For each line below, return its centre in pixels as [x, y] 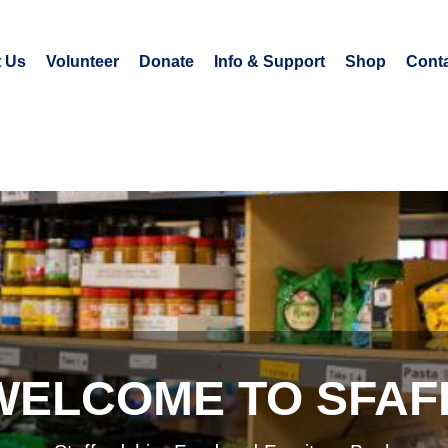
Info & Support [269, 61]
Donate [166, 61]
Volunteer [82, 61]
